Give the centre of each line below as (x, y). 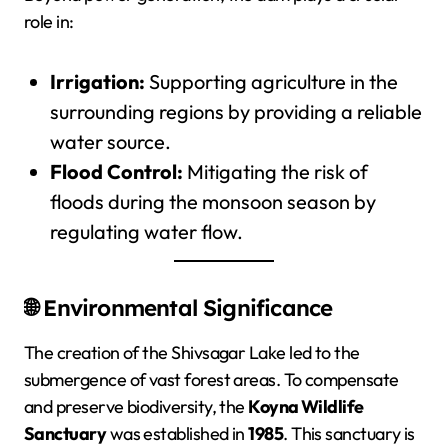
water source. (110, 142)
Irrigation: (97, 82)
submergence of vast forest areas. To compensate (211, 379)
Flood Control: (116, 172)
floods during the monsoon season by (212, 202)
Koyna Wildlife (306, 406)
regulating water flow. (146, 232)
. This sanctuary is (349, 433)
